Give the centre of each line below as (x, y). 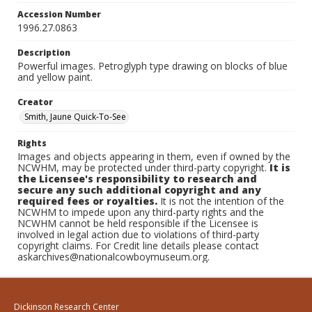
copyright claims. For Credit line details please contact (138, 245)
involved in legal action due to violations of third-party (138, 234)
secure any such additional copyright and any (139, 190)
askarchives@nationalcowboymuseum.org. (114, 257)
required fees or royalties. (87, 201)
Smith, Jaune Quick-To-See (75, 117)
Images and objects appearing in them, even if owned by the (154, 156)
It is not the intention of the (221, 201)
